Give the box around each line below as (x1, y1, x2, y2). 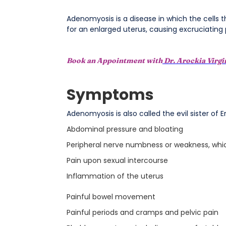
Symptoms (66, 84, 154, 105)
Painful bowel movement (66, 192, 155, 202)
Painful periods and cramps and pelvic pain (66, 207, 218, 217)
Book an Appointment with (66, 56, 162, 65)
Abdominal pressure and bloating (66, 124, 183, 134)
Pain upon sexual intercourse (66, 155, 168, 165)
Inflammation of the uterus (66, 171, 163, 181)
